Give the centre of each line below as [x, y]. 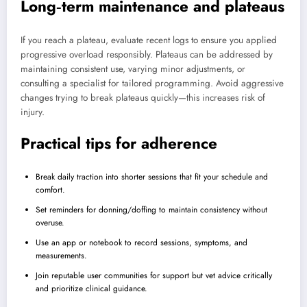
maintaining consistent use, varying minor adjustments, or [133, 69]
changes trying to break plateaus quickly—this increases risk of [143, 98]
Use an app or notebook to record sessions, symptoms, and [142, 242]
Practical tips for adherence [119, 144]
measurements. [61, 255]
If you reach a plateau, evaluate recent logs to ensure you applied [149, 40]
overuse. [50, 222]
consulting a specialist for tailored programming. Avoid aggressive [152, 84]
